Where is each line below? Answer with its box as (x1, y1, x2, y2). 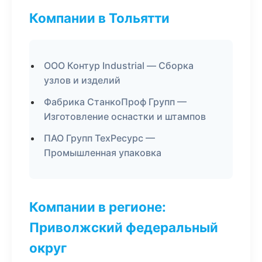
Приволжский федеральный (29, 219, 218, 235)
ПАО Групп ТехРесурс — (44, 132, 155, 144)
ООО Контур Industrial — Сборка (44, 60, 194, 71)
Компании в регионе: (29, 199, 166, 215)
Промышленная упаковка (44, 147, 161, 158)
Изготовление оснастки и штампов (44, 111, 206, 122)
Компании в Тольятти (29, 10, 170, 26)
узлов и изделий (44, 74, 120, 86)
